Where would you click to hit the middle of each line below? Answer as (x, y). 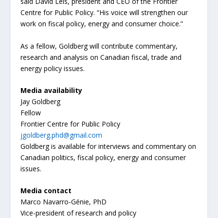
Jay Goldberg (41, 101)
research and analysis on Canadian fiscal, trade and (101, 57)
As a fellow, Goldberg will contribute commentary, (99, 46)
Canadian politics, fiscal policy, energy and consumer (103, 157)
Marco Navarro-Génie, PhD (64, 202)
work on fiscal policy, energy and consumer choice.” (102, 24)
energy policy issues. (53, 68)
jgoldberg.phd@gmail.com (62, 135)
